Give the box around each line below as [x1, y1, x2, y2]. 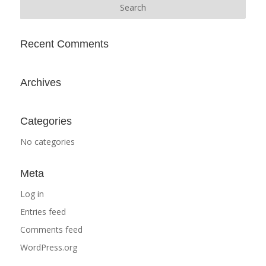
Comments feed [20, 223, 83, 235]
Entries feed [20, 205, 66, 217]
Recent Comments [20, 37, 109, 50]
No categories [20, 135, 75, 147]
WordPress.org [20, 241, 77, 253]
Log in [20, 188, 44, 199]
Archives [20, 76, 61, 88]
